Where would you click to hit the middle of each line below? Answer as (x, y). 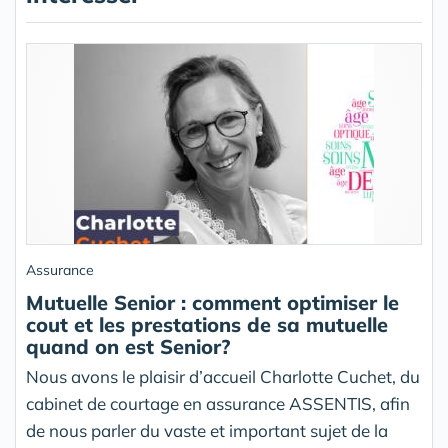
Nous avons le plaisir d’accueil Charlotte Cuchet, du (223, 377)
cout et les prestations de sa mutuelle (207, 325)
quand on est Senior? (128, 347)
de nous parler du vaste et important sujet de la (207, 431)
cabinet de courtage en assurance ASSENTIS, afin (218, 404)
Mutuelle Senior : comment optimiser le (212, 303)
